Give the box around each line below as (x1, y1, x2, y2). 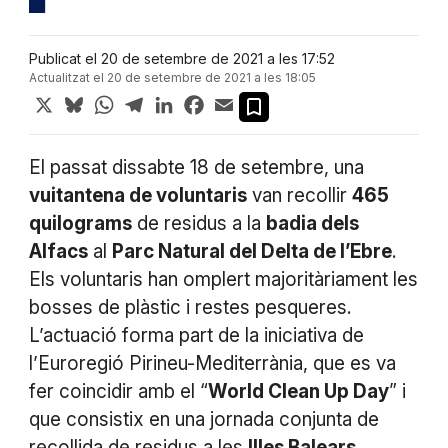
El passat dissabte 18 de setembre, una (28, 156, 364, 180)
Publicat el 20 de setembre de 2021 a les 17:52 (28, 50, 335, 68)
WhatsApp (116, 90, 194, 111)
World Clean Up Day (207, 380, 389, 404)
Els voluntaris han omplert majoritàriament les (28, 268, 418, 292)
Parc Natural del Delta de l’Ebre (111, 240, 392, 264)
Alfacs (28, 240, 88, 264)
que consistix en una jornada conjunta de (28, 408, 379, 432)
